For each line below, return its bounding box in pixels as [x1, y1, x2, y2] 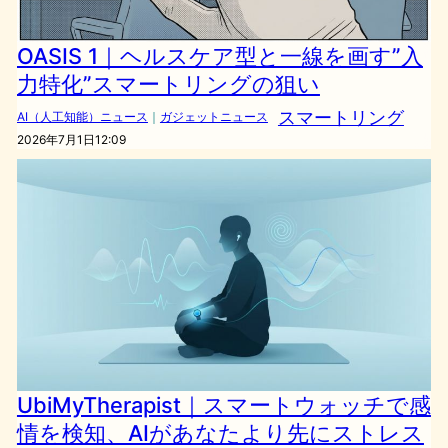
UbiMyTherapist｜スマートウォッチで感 [16, 391, 431, 418]
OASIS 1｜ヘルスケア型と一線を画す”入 [16, 43, 423, 70]
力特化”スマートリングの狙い [16, 71, 320, 98]
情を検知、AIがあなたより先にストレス [16, 419, 424, 446]
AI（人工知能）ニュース [16, 109, 148, 125]
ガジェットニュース [159, 109, 268, 125]
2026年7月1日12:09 [16, 132, 126, 148]
